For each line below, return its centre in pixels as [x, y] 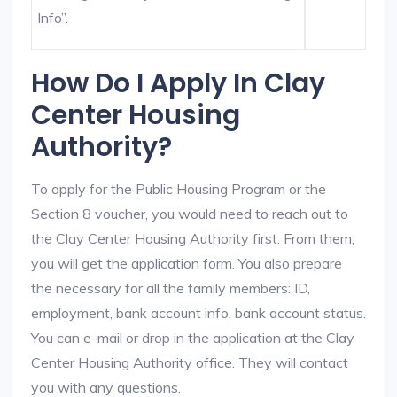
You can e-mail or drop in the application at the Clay [193, 338]
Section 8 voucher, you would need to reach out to [190, 214]
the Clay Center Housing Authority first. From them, [193, 238]
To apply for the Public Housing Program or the [179, 189]
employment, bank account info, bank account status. [198, 313]
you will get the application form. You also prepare [187, 263]
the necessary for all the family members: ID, [171, 288]
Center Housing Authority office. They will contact [190, 362]
